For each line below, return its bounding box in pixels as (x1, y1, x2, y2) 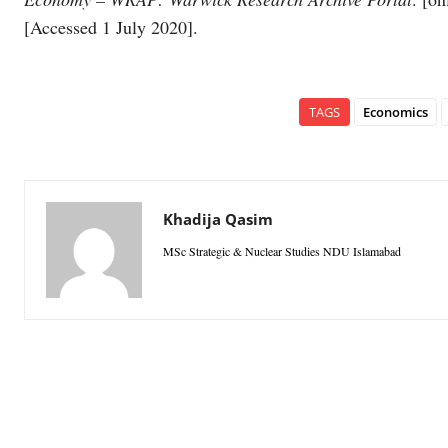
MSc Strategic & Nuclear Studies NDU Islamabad (163, 242, 401, 259)
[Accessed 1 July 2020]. (24, 14, 198, 39)
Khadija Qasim (163, 208, 273, 229)
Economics (362, 102, 428, 121)
